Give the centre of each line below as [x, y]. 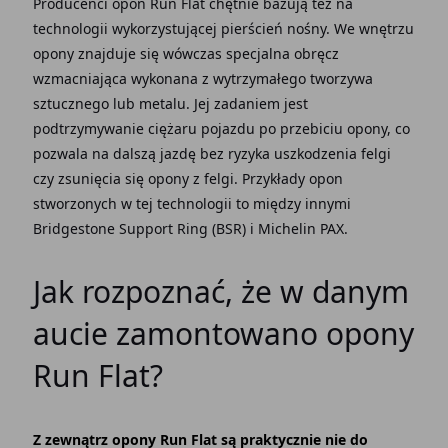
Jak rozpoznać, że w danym [220, 292]
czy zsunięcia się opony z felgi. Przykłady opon [187, 179]
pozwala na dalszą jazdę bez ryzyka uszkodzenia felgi [211, 154]
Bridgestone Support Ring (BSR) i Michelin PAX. [190, 229]
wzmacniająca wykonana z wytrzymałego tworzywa [202, 79]
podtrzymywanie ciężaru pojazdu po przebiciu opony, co [221, 129]
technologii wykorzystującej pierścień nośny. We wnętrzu [223, 29]
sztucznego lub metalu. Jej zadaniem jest [170, 104]
